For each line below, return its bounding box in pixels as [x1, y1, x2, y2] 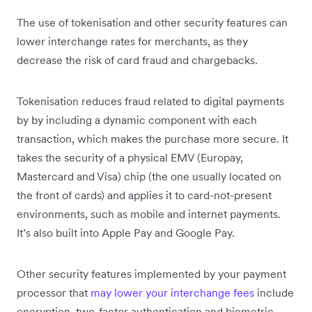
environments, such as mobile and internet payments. [17, 206, 281, 221]
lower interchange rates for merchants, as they [17, 33, 248, 48]
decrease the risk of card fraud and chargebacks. [17, 52, 260, 67]
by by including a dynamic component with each [17, 112, 257, 127]
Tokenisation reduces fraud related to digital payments [17, 93, 284, 108]
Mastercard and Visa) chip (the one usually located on [17, 169, 281, 183]
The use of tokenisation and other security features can [17, 15, 288, 29]
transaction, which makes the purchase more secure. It [17, 131, 288, 146]
